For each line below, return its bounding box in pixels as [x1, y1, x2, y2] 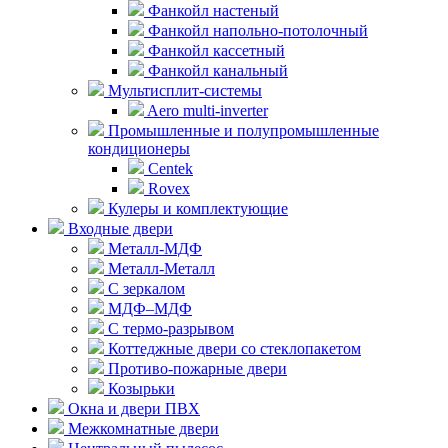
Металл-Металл [104, 259, 215, 277]
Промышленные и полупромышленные [104, 121, 379, 139]
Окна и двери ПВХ [64, 399, 200, 417]
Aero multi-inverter [144, 101, 268, 119]
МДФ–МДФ [104, 299, 192, 317]
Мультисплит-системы [104, 81, 262, 99]
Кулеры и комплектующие [104, 199, 288, 217]
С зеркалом [104, 279, 185, 297]
